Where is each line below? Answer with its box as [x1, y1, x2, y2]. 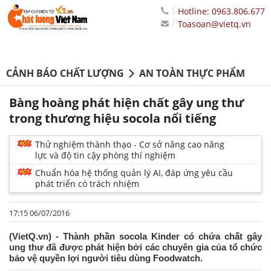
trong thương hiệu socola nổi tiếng [9, 110, 216, 127]
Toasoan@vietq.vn [178, 18, 251, 30]
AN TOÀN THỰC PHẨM [139, 67, 245, 80]
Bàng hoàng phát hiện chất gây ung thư [9, 94, 244, 111]
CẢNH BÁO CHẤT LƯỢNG [6, 67, 124, 80]
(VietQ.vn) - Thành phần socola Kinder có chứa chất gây [9, 231, 262, 242]
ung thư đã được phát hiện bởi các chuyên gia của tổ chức [9, 242, 262, 253]
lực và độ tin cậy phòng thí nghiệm [35, 149, 175, 162]
